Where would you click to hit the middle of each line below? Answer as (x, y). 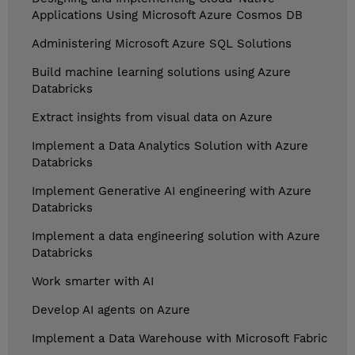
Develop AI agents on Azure (111, 310)
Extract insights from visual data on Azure (152, 118)
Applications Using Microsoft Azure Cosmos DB (167, 15)
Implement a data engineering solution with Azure (176, 237)
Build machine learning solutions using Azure (161, 73)
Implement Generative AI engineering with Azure (172, 191)
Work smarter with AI (93, 282)
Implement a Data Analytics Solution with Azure (170, 146)
